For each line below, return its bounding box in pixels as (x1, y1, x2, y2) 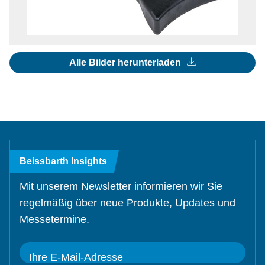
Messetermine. (20, 214, 89, 225)
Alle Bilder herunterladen (69, 57, 183, 67)
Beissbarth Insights (20, 156, 107, 166)
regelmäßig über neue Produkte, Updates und (20, 197, 235, 209)
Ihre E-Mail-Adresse (29, 251, 123, 263)
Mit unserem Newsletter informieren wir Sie (20, 180, 222, 192)
